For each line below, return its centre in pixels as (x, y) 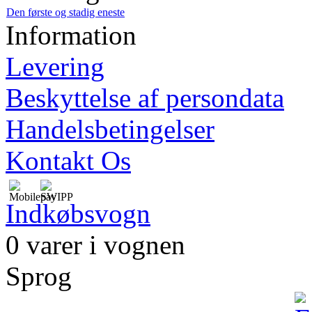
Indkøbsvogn (78, 213)
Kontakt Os (68, 160)
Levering (55, 66)
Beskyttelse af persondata (145, 97)
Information (71, 35)
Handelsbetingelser (110, 129)
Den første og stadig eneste (65, 12)
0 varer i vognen (95, 244)
